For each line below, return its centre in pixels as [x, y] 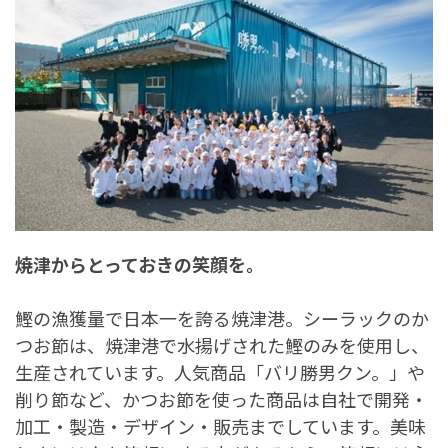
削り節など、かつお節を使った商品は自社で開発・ [221, 398]
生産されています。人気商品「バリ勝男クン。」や [220, 371]
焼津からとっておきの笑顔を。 [139, 263]
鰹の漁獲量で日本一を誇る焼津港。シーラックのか [222, 317]
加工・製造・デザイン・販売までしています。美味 [220, 425]
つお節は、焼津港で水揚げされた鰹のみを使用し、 [222, 344]
